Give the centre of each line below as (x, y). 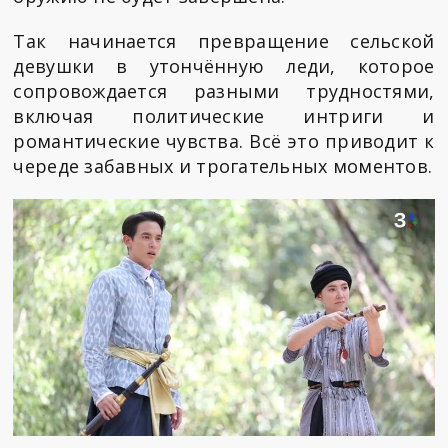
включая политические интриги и (224, 115)
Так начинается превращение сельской (224, 40)
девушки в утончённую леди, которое (224, 65)
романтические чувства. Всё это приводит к (224, 140)
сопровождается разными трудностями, (224, 90)
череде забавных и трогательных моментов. (223, 165)
